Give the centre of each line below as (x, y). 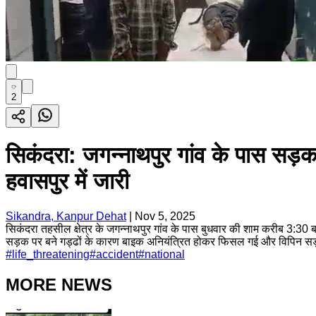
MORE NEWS (59, 284)
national (165, 254)
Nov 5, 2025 (165, 216)
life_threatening (51, 254)
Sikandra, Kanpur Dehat (66, 216)
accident (117, 254)
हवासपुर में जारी (67, 182)
